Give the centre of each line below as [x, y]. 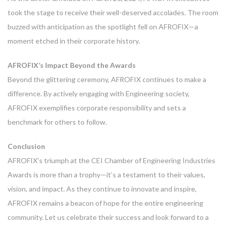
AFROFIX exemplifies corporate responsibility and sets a [97, 108]
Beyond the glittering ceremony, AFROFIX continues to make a [107, 80]
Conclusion [26, 146]
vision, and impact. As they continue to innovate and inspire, [102, 189]
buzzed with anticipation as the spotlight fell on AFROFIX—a [103, 27]
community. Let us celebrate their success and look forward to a [108, 217]
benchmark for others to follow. [57, 122]
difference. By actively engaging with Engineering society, [99, 94]
